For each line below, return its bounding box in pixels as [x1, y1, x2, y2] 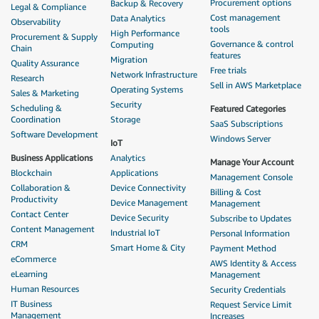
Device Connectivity [110, 182, 186, 194]
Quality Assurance [11, 58, 79, 69]
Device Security [110, 212, 169, 224]
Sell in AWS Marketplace [210, 80, 301, 91]
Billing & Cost [210, 187, 261, 198]
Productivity [11, 194, 58, 205]
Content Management [11, 224, 95, 235]
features [210, 50, 241, 61]
